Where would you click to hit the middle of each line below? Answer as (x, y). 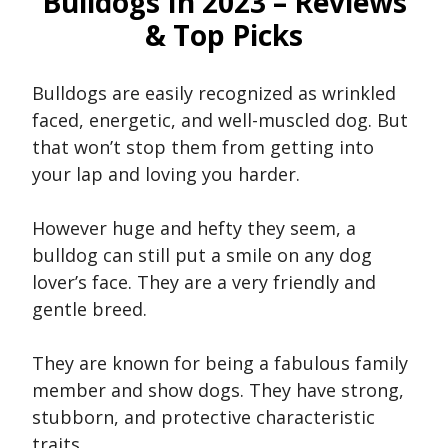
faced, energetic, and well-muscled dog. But (220, 120)
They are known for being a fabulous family (220, 363)
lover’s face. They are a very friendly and (204, 282)
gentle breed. (89, 309)
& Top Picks (224, 34)
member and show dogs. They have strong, (218, 390)
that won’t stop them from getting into (203, 147)
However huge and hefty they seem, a (194, 228)
